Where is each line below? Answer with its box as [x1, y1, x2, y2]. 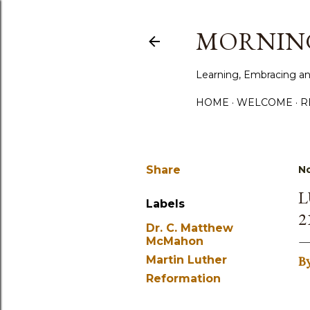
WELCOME [237, 96, 293, 109]
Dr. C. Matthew [146, 221, 233, 235]
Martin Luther [146, 253, 227, 266]
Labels [146, 197, 185, 210]
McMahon [146, 235, 203, 248]
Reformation [146, 272, 221, 285]
